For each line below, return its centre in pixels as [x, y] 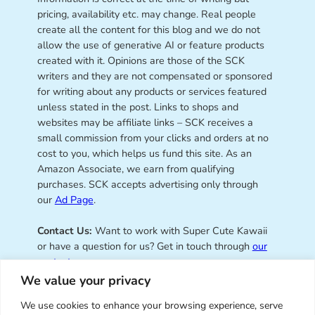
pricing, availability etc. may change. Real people [146, 14]
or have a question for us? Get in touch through [144, 246]
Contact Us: [64, 231]
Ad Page [74, 200]
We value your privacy [85, 280]
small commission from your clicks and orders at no [153, 138]
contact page [66, 262]
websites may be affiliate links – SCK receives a [145, 123]
